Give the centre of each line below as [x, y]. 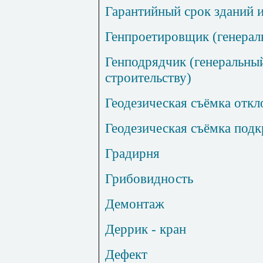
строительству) [148, 78]
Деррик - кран [146, 229]
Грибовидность [149, 179]
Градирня [132, 154]
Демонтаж [135, 204]
